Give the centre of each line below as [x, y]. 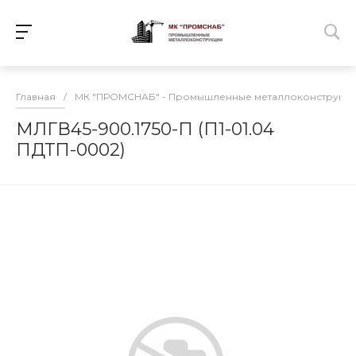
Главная [36, 97]
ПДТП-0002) [71, 150]
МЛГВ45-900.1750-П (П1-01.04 [145, 129]
